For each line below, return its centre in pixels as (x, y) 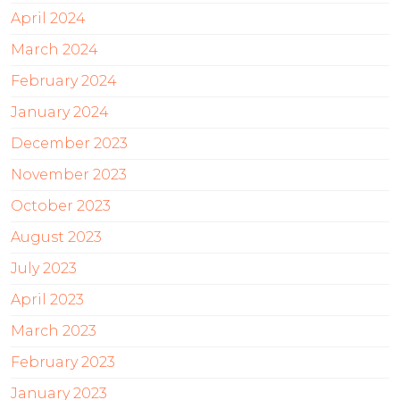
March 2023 (54, 330)
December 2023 (69, 143)
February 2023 (63, 362)
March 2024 (54, 49)
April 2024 (48, 18)
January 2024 (60, 112)
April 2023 (47, 299)
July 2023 (44, 268)
